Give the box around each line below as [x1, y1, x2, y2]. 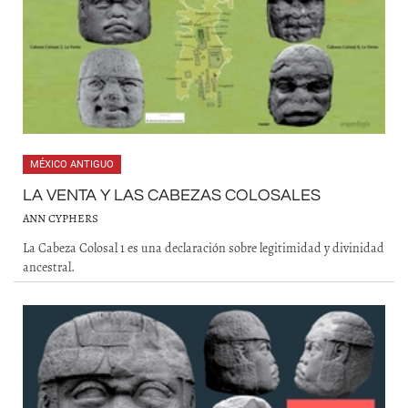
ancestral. [23, 258, 75, 276]
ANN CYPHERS [23, 210, 98, 226]
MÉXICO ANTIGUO [30, 158, 114, 170]
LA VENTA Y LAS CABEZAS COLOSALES [23, 187, 321, 204]
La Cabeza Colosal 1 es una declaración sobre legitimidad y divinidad [23, 239, 384, 257]
